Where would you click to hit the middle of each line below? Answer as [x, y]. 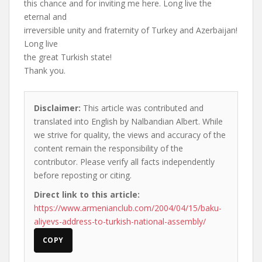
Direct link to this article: [87, 194]
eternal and [45, 17]
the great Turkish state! [68, 57]
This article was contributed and [142, 108]
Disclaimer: [57, 108]
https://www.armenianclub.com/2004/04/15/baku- [128, 208]
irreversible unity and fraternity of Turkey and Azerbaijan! [131, 30]
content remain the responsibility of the [108, 148]
